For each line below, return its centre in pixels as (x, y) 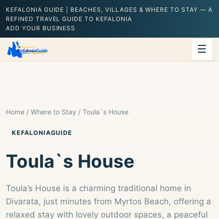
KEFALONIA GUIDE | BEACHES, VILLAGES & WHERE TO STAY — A (109, 10)
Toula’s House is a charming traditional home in (99, 188)
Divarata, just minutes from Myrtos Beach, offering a (109, 201)
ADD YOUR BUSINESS (41, 28)
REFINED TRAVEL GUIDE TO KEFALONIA (69, 19)
